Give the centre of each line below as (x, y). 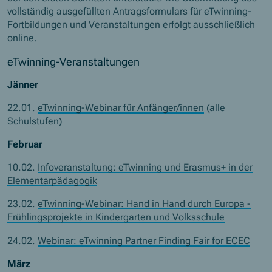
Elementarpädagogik (53, 181)
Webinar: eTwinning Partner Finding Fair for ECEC (144, 240)
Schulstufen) (35, 121)
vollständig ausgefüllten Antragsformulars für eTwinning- (130, 12)
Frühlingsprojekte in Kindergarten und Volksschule (116, 217)
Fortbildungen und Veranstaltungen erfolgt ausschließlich (131, 25)
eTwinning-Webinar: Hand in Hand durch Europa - (144, 204)
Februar (25, 144)
